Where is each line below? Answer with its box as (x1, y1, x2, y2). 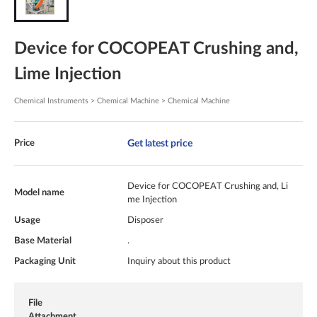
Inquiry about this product (127, 257, 231, 266)
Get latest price (127, 138, 192, 149)
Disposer (127, 216, 163, 225)
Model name (14, 188, 64, 197)
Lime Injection (14, 66, 122, 83)
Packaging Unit (14, 257, 76, 266)
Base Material (14, 236, 71, 246)
